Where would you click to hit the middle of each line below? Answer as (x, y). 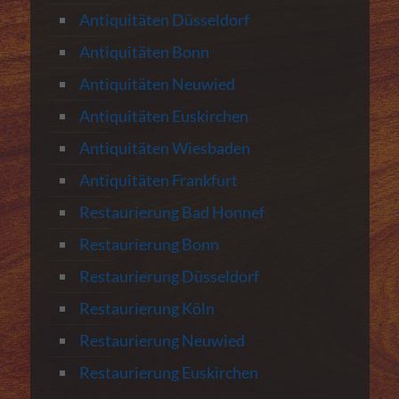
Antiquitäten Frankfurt (158, 179)
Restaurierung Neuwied (162, 340)
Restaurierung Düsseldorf (169, 276)
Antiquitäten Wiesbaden (164, 147)
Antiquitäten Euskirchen (163, 115)
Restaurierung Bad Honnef (171, 212)
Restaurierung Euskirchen (168, 372)
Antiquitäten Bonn (144, 51)
